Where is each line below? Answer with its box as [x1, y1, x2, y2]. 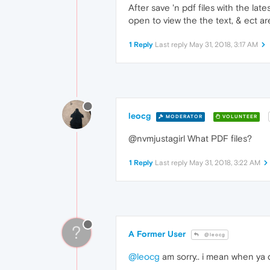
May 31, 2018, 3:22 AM [189, 159, 260, 168]
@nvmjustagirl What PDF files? [128, 133, 252, 144]
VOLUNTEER [221, 113, 257, 119]
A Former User [128, 229, 186, 239]
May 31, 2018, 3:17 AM [189, 40, 258, 49]
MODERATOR [164, 113, 202, 119]
